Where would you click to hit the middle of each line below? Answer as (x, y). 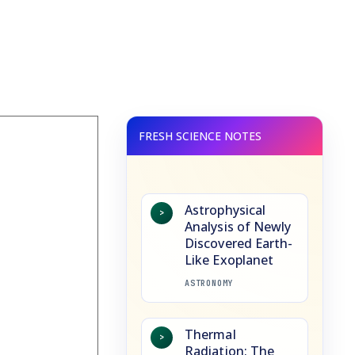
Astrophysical (225, 210)
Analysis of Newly (238, 226)
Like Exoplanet (229, 260)
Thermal (210, 334)
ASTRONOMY (209, 283)
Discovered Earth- (239, 243)
